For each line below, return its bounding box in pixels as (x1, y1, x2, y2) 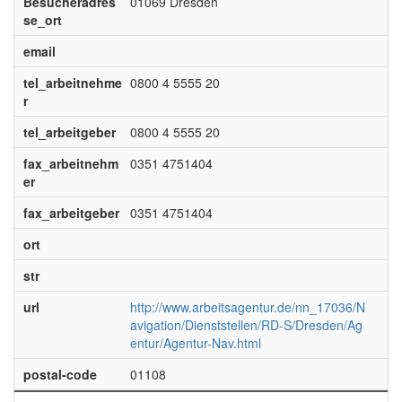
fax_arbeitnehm (22, 154, 118, 172)
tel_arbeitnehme (22, 74, 122, 92)
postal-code (22, 365, 97, 383)
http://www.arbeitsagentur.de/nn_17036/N (129, 298, 365, 316)
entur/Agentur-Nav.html (129, 334, 261, 352)
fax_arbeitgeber (22, 204, 119, 222)
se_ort (22, 11, 62, 29)
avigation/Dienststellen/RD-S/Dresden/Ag (129, 316, 363, 334)
